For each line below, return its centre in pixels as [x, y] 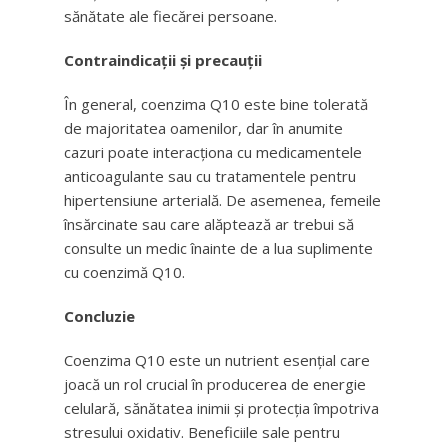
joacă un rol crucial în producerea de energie [215, 384]
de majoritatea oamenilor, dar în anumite [203, 128]
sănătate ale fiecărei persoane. [170, 16]
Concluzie [99, 316]
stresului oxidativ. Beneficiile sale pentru [202, 432]
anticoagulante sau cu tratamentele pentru [210, 176]
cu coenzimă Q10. [124, 272]
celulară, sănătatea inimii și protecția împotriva [221, 408]
